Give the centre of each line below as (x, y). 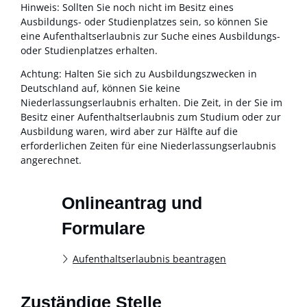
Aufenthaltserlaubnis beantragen (149, 258)
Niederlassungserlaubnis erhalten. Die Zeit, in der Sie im (151, 102)
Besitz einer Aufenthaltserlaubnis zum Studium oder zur (151, 116)
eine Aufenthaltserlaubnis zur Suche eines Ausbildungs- (150, 36)
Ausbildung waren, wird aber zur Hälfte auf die (129, 131)
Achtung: (41, 73)
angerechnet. (51, 160)
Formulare (103, 228)
